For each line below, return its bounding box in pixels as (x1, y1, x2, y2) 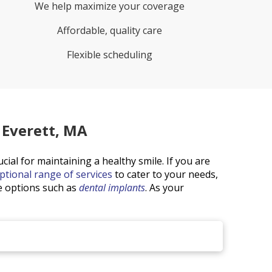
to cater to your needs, (112, 168, 218, 181)
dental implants (78, 181, 145, 194)
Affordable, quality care (57, 24, 163, 38)
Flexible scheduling (67, 48, 153, 62)
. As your (144, 181, 184, 194)
